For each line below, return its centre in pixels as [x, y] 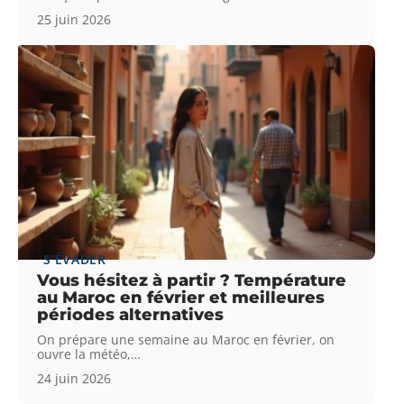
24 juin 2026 [74, 378]
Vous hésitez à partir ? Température [192, 280]
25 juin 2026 [74, 19]
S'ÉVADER [75, 259]
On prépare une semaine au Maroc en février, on [186, 339]
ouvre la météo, [84, 353]
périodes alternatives [131, 314]
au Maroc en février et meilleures [181, 297]
